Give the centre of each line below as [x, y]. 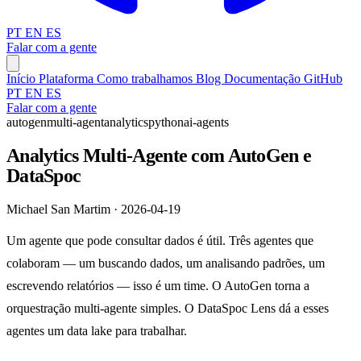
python [166, 122]
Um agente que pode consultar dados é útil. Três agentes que [160, 240]
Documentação [264, 79]
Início [23, 79]
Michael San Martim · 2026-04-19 [93, 209]
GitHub [323, 79]
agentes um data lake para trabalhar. [97, 330]
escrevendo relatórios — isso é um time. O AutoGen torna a [158, 285]
